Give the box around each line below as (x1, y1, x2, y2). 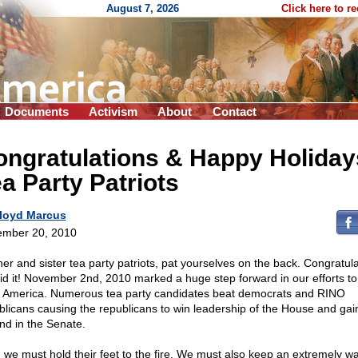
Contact (213, 105, 257, 118)
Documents (5, 105, 69, 118)
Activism (89, 105, 137, 118)
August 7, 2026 (106, 2, 179, 14)
